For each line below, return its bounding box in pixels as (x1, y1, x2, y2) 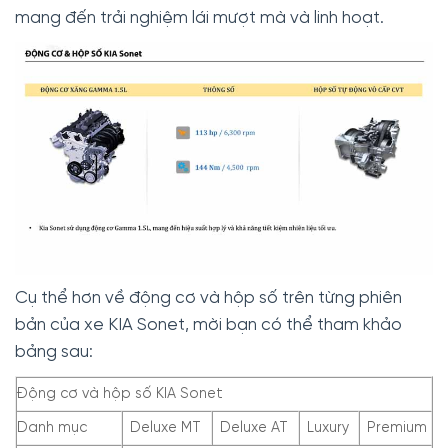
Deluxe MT (130, 419, 202, 436)
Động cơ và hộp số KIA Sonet (17, 385, 223, 402)
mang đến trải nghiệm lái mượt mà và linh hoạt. (15, 9, 384, 28)
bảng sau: (15, 342, 93, 361)
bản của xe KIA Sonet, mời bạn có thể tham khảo (15, 315, 402, 334)
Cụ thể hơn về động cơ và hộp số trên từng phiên (15, 288, 402, 307)
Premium (367, 419, 428, 436)
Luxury (307, 419, 350, 436)
